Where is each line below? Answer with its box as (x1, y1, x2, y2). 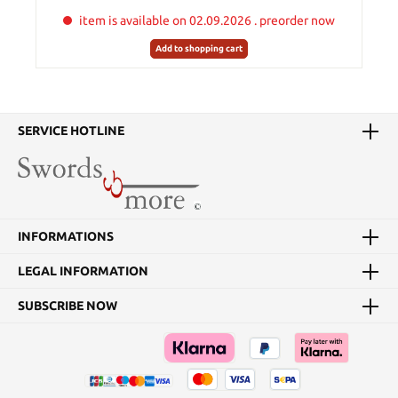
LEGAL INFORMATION (18, 264, 148, 279)
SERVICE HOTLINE (18, 123, 124, 138)
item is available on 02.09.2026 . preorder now (79, 12, 335, 28)
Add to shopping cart (155, 44, 243, 54)
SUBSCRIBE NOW (18, 298, 117, 313)
